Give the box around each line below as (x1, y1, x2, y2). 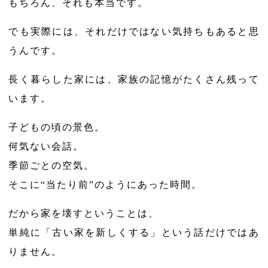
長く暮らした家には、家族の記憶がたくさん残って (8, 74, 260, 84)
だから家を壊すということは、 (8, 208, 160, 218)
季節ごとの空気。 (8, 160, 95, 170)
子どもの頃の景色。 (8, 122, 106, 132)
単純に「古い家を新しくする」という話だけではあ (8, 227, 260, 237)
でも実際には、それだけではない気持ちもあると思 (8, 26, 260, 36)
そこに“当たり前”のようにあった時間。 (8, 179, 203, 190)
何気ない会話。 (8, 141, 84, 151)
